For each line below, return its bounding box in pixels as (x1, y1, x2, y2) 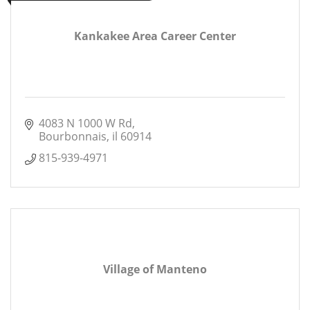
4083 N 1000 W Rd (39, 116, 132, 131)
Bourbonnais (39, 129, 107, 144)
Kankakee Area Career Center (74, 28, 236, 44)
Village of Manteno (103, 262, 207, 277)
